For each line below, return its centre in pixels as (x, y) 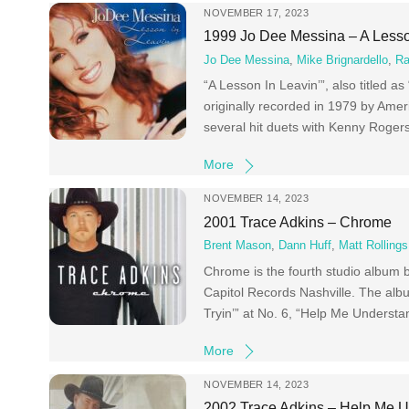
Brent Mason (238, 246)
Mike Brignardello (343, 60)
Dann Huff (305, 246)
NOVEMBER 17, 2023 (256, 12)
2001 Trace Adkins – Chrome (298, 221)
